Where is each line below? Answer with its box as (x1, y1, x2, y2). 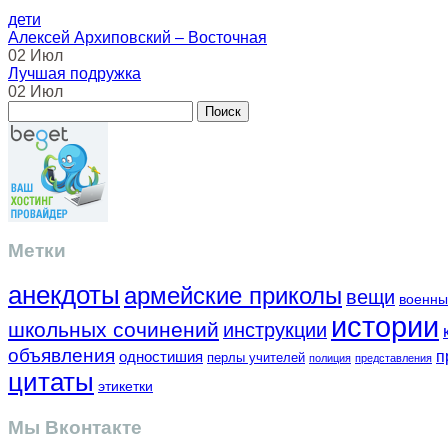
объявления (8, 343, 115, 366)
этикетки (98, 378, 153, 394)
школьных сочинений (8, 317, 219, 342)
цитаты (8, 366, 94, 397)
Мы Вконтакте (8, 416, 142, 438)
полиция (309, 351, 351, 364)
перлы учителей (207, 349, 305, 365)
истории (331, 309, 439, 343)
